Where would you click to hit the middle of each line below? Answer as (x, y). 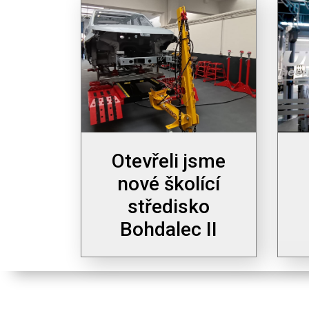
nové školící (169, 183)
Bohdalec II (169, 229)
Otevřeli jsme (169, 161)
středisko (169, 206)
